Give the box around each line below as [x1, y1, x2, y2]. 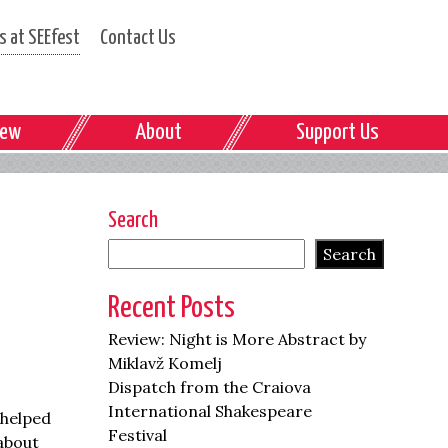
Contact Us [99, 28, 176, 48]
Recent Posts [108, 293, 236, 323]
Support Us [295, 121, 379, 144]
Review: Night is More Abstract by [108, 329, 367, 349]
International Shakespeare [108, 401, 313, 421]
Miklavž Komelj [108, 353, 223, 373]
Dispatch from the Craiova [108, 377, 312, 397]
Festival [108, 425, 168, 445]
